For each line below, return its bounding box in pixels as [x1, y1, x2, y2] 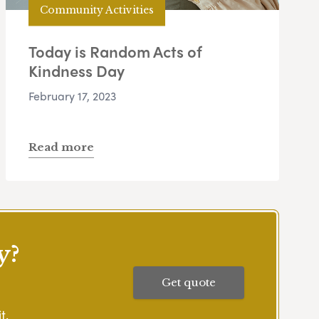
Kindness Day [28, 59, 125, 83]
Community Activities [40, 3, 154, 16]
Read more [28, 140, 94, 155]
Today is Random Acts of [28, 40, 202, 63]
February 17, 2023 [28, 88, 116, 105]
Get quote [162, 275, 216, 289]
